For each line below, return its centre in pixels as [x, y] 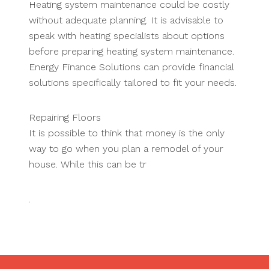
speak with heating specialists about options [127, 36]
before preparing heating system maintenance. [131, 52]
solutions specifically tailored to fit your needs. [133, 83]
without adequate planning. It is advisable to [126, 20]
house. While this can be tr [88, 165]
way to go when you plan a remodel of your [126, 149]
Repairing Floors [65, 118]
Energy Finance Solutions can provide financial [131, 67]
